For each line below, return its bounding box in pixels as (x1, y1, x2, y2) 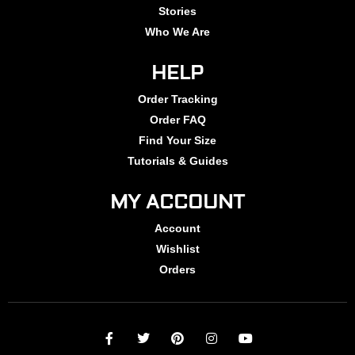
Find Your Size (139, 134, 216, 147)
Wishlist (155, 242, 200, 256)
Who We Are (145, 25, 210, 39)
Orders (159, 263, 196, 277)
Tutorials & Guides (127, 155, 228, 168)
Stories (158, 5, 197, 18)
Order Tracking (137, 93, 218, 106)
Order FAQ (149, 113, 206, 127)
